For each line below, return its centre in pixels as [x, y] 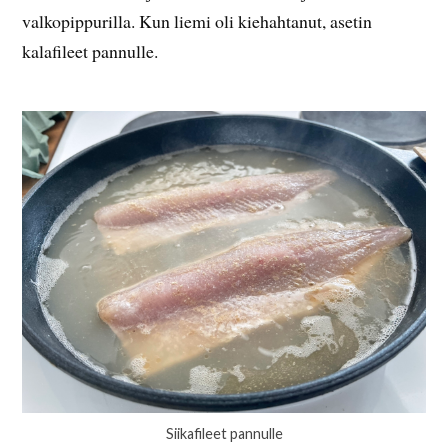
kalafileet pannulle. [90, 50]
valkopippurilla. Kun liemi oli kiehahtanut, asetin [197, 20]
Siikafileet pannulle [224, 434]
